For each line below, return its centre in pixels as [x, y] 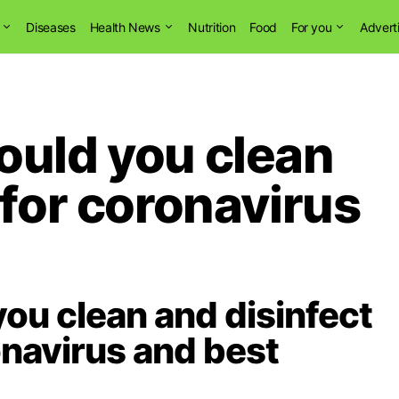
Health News [125, 27]
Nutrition [212, 27]
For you [311, 27]
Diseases [51, 27]
